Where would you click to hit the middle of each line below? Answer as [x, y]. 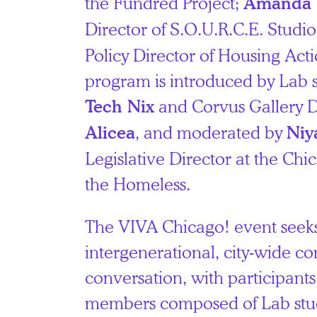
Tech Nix [120, 107]
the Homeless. [138, 184]
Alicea [110, 133]
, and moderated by [211, 132]
